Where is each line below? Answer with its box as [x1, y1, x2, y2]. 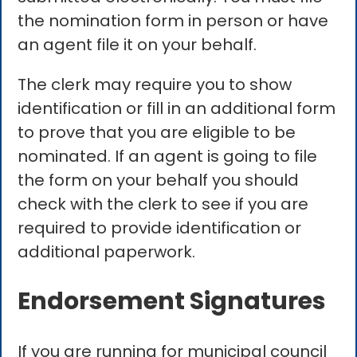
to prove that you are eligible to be [18, 121, 296, 144]
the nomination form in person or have [18, 10, 329, 33]
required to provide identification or [18, 217, 302, 240]
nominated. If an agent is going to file [18, 145, 318, 168]
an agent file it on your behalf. [18, 33, 257, 57]
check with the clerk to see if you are [18, 193, 309, 216]
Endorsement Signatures [18, 284, 327, 319]
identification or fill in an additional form [18, 97, 336, 120]
